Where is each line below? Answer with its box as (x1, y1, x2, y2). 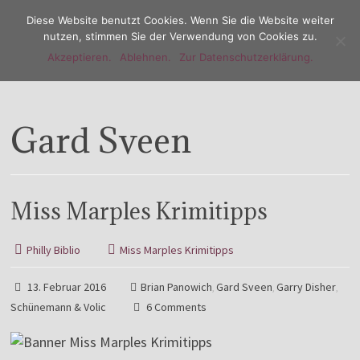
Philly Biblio (27, 243, 81, 257)
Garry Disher (276, 280, 337, 294)
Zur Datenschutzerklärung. (178, 51, 313, 63)
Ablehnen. (119, 51, 171, 63)
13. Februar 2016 (27, 280, 107, 294)
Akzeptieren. (47, 51, 112, 63)
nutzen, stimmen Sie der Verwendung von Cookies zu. (43, 30, 317, 43)
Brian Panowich (141, 280, 213, 294)
